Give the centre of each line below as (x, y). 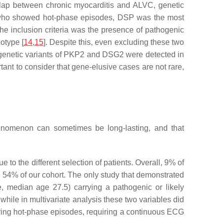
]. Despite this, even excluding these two (114, 42)
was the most (159, 18)
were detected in (154, 55)
